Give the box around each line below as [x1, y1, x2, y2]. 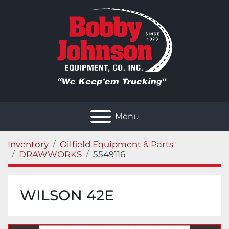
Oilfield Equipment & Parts [60, 139, 173, 149]
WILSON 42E [20, 187, 114, 204]
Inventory [8, 139, 49, 149]
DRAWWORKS [19, 149, 82, 159]
